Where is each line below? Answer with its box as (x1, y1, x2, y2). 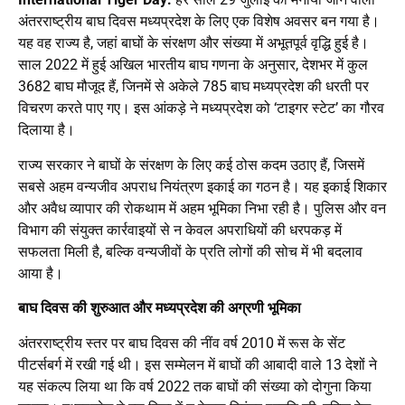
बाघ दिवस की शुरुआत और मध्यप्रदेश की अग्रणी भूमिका (18, 299, 301, 317)
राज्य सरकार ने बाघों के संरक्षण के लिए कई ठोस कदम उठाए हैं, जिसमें (18, 155, 364, 174)
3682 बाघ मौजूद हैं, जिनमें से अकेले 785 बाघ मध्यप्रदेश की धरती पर (18, 78, 369, 96)
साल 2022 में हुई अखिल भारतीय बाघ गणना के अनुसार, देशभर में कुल (18, 56, 368, 74)
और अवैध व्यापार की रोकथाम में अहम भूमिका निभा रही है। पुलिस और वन (18, 199, 386, 217)
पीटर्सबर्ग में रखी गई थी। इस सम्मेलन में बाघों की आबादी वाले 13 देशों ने (18, 355, 377, 373)
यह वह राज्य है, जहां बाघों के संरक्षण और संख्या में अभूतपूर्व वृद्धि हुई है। (18, 34, 369, 52)
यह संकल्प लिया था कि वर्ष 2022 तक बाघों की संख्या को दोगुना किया (18, 377, 372, 395)
